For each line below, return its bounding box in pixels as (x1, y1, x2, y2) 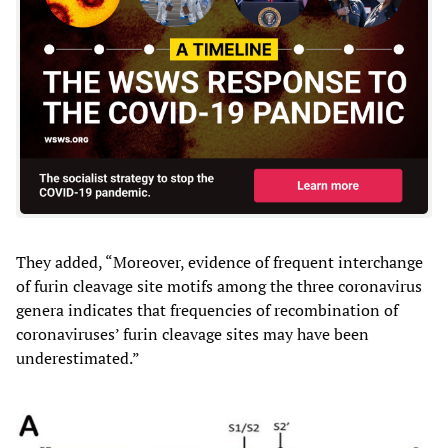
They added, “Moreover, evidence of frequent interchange (16, 250, 423, 273)
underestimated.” (16, 346, 140, 369)
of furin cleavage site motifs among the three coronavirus (16, 274, 422, 297)
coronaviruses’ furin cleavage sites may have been (16, 322, 369, 345)
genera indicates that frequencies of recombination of (16, 298, 398, 321)
